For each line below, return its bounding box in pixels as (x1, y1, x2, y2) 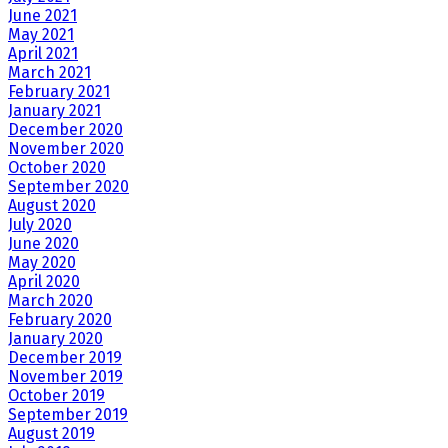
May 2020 (8, 253, 76, 273)
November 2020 (8, 139, 124, 159)
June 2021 (8, 6, 77, 26)
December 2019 (8, 348, 122, 368)
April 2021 (8, 44, 78, 64)
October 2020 (8, 158, 106, 178)
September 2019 (8, 405, 128, 425)
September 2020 (8, 177, 129, 197)
